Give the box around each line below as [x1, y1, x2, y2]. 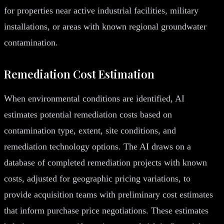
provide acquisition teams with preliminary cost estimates [4, 189, 213, 199]
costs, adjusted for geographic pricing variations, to [4, 173, 190, 183]
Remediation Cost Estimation [4, 66, 154, 81]
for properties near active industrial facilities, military [4, 5, 198, 15]
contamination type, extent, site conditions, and [4, 125, 176, 135]
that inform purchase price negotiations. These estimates [4, 205, 208, 215]
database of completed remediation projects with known [4, 157, 207, 167]
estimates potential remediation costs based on [4, 109, 172, 119]
